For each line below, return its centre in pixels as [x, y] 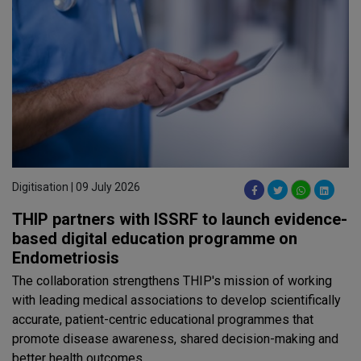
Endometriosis [66, 258]
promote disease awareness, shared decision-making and [175, 339]
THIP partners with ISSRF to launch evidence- [180, 220]
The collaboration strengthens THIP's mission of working [172, 281]
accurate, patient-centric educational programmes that [163, 320]
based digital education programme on [155, 239]
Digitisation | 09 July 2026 [76, 187]
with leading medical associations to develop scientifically [176, 301]
